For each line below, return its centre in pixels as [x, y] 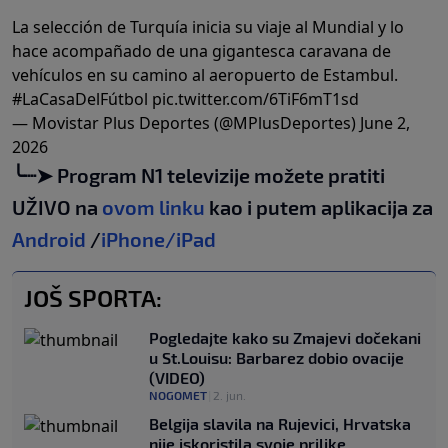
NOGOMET [178, 394]
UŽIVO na [57, 206]
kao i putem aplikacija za [319, 206]
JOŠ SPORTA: [93, 297]
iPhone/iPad [158, 238]
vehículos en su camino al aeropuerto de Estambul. [205, 74]
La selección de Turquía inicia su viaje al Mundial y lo [208, 26]
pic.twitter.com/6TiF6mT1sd [255, 98]
